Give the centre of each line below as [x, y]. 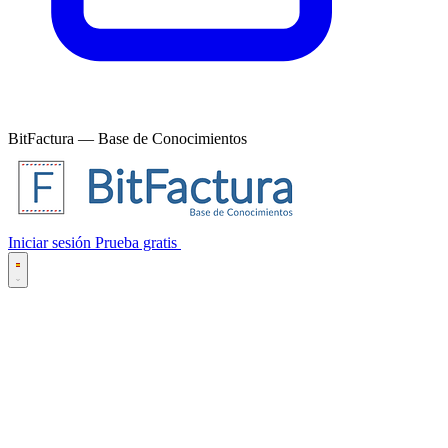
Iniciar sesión [51, 243]
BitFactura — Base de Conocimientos [127, 139]
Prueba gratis [136, 243]
